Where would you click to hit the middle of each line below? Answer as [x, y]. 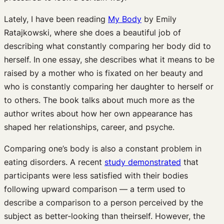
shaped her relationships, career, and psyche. [89, 127]
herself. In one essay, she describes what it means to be [109, 59]
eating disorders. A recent [54, 162]
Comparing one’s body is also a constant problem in [103, 148]
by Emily [159, 19]
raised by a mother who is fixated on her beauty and [103, 73]
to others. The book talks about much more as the [99, 100]
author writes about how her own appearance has [98, 113]
